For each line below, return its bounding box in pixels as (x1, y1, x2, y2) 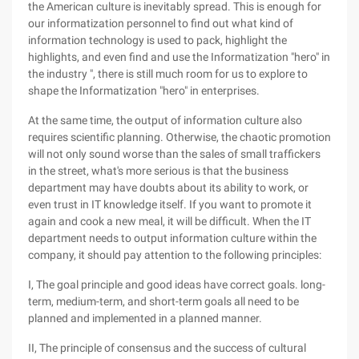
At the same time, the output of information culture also (28, 114, 302, 127)
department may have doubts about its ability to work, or (28, 181, 309, 194)
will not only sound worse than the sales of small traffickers (28, 147, 321, 160)
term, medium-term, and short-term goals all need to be (28, 295, 299, 308)
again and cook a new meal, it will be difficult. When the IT (28, 215, 311, 228)
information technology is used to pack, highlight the (28, 34, 287, 46)
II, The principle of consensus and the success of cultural (28, 341, 306, 354)
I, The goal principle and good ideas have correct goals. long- (28, 278, 325, 291)
